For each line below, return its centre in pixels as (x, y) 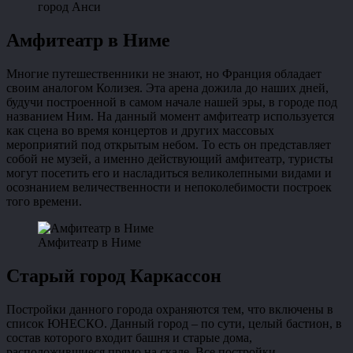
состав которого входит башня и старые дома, (129, 337)
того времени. (44, 201)
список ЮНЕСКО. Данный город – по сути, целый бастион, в (174, 323)
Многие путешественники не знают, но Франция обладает (164, 73)
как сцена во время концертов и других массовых (140, 130)
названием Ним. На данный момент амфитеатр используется (170, 116)
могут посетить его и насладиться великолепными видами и (169, 173)
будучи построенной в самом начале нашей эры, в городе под (172, 102)
